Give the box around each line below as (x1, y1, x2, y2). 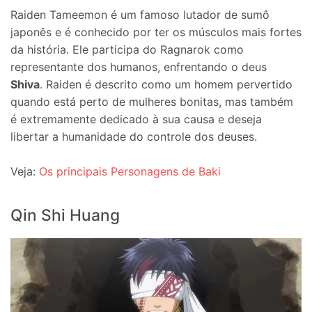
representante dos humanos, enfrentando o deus (10, 59, 267, 74)
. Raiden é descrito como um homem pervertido (40, 77, 292, 91)
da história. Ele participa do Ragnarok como (10, 42, 244, 56)
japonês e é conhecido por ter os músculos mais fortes (10, 24, 302, 39)
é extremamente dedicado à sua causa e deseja (10, 111, 262, 126)
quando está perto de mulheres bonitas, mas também (10, 94, 293, 109)
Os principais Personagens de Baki (39, 164, 221, 179)
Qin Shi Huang (10, 205, 120, 225)
